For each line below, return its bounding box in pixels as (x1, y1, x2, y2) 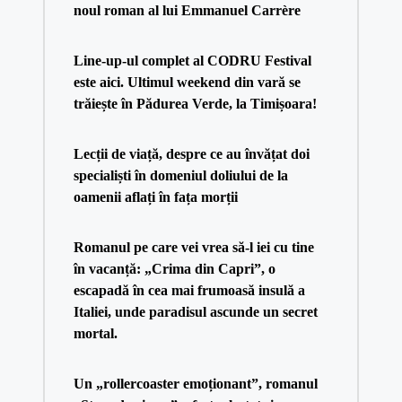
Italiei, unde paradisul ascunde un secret (73, 303, 318, 319)
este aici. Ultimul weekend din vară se (73, 74, 301, 90)
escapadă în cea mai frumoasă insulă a (73, 282, 305, 298)
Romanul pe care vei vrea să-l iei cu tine (73, 239, 314, 255)
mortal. (73, 325, 118, 341)
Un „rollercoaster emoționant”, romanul (73, 375, 318, 391)
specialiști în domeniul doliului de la (73, 167, 288, 183)
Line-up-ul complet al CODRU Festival (73, 52, 311, 68)
